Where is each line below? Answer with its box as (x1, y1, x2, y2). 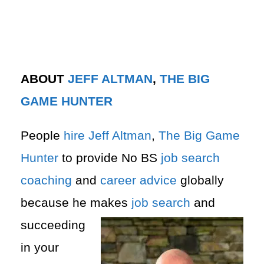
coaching (21, 173, 72, 187)
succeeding (21, 217, 85, 232)
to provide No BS (58, 150, 161, 165)
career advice (100, 173, 177, 187)
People (21, 128, 64, 143)
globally (177, 173, 224, 187)
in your (21, 240, 59, 255)
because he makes (21, 195, 131, 210)
